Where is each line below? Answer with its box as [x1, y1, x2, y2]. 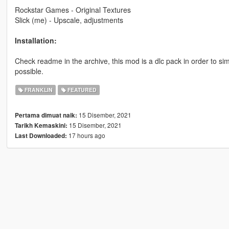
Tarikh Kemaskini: [14, 121, 67, 130]
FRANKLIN [23, 86, 53, 94]
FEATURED [65, 86, 97, 94]
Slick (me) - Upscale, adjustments [14, 15, 123, 26]
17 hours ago [66, 131, 105, 140]
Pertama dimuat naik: [14, 111, 77, 120]
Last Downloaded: [14, 131, 67, 141]
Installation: [14, 35, 57, 46]
